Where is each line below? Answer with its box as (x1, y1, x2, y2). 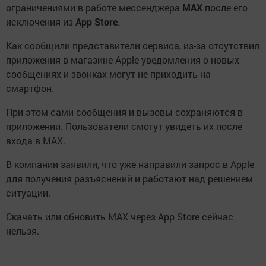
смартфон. (6, 82, 54, 95)
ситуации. (6, 186, 50, 199)
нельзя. (6, 224, 39, 237)
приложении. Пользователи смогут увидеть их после (6, 120, 242, 133)
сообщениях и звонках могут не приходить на (6, 68, 211, 81)
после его (202, 1, 248, 14)
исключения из (6, 15, 75, 28)
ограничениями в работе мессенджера (6, 1, 182, 14)
